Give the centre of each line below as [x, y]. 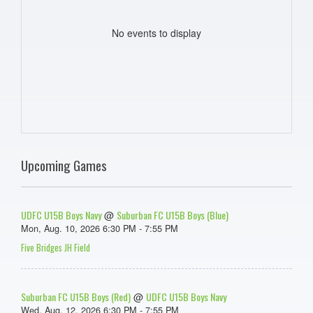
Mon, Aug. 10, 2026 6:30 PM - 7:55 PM [100, 228]
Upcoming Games [64, 165]
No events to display [156, 32]
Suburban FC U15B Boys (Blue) [173, 214]
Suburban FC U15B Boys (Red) [76, 296]
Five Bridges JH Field [56, 247]
